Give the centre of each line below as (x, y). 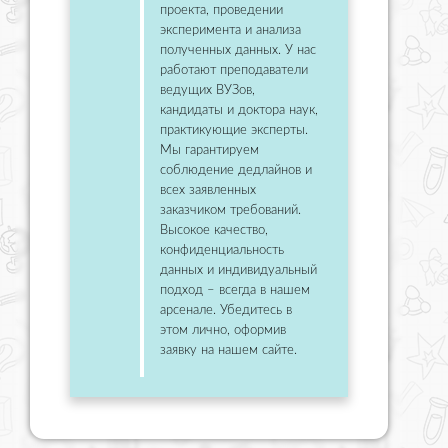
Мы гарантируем (209, 150)
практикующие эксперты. (234, 130)
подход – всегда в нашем (235, 290)
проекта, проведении (221, 10)
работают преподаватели (234, 70)
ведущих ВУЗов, (207, 90)
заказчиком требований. (230, 210)
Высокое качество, (214, 230)
